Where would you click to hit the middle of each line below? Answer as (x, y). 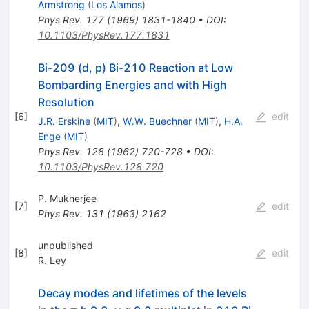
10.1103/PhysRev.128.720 (100, 166)
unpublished (65, 245)
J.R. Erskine (64, 121)
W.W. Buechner (157, 121)
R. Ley (52, 260)
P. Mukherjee (67, 198)
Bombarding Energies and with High (132, 84)
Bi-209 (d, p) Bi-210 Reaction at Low (135, 67)
